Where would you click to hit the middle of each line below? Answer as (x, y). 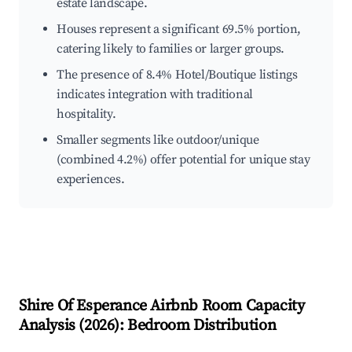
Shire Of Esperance (83, 306)
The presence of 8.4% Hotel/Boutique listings (177, 75)
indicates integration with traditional (155, 95)
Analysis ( (51, 326)
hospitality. (86, 114)
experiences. (91, 180)
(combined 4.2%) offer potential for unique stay (183, 160)
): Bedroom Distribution (195, 326)
